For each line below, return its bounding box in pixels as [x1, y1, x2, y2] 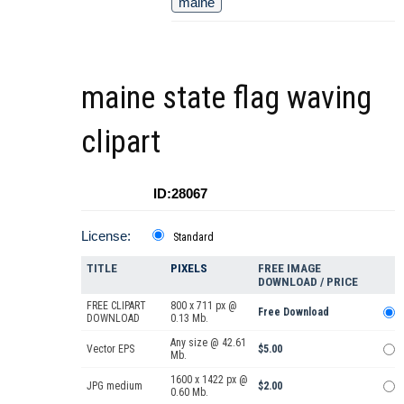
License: [81, 227, 131, 243]
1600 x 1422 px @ [170, 372, 248, 386]
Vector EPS [87, 342, 134, 355]
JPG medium [87, 379, 142, 392]
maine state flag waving [81, 78, 372, 116]
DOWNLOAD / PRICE [258, 274, 358, 289]
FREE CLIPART [87, 298, 146, 312]
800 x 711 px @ [170, 298, 237, 312]
